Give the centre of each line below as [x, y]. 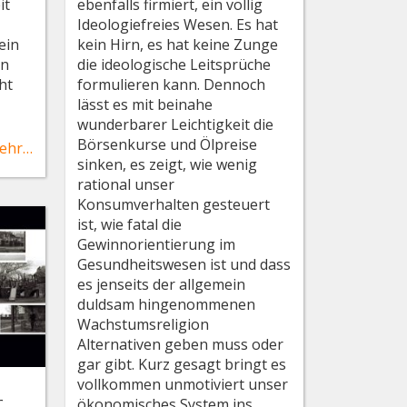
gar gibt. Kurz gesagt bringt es [182, 364]
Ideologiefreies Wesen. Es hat [178, 24]
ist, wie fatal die [130, 224]
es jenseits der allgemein [162, 284]
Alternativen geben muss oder [181, 344]
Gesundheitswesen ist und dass [184, 264]
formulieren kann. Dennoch [172, 84]
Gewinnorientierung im [157, 244]
